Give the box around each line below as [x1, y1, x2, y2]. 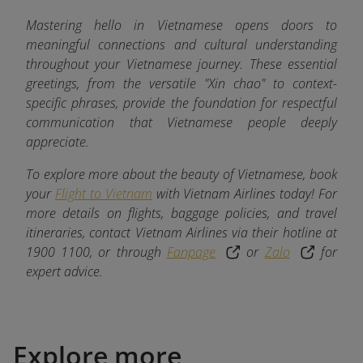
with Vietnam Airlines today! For [152, 184, 337, 203]
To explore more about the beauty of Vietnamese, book [26, 164, 337, 183]
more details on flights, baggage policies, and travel [26, 203, 337, 222]
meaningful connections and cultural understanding [26, 35, 337, 53]
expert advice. [26, 262, 103, 280]
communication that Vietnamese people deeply [26, 113, 337, 131]
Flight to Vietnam [54, 184, 152, 203]
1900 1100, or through [26, 242, 167, 261]
